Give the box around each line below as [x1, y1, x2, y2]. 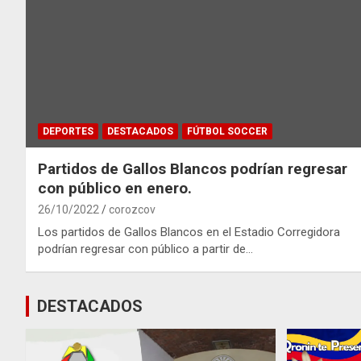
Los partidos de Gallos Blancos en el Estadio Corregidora [38, 225, 340, 240]
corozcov [109, 203, 156, 217]
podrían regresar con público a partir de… [38, 242, 253, 257]
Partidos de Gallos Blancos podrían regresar [38, 160, 347, 179]
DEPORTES [43, 126, 93, 138]
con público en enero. [38, 179, 192, 198]
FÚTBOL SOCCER [187, 126, 268, 138]
